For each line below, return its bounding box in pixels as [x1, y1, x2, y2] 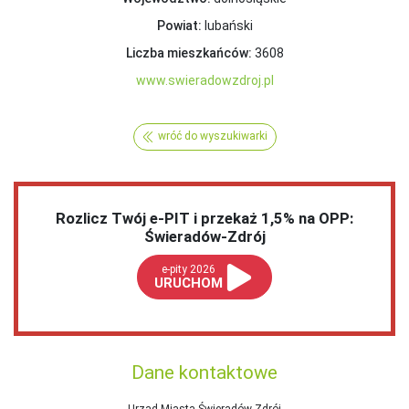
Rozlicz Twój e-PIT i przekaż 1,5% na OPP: [56, 209, 353, 228]
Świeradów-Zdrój [143, 227, 266, 246]
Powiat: [156, 17, 202, 33]
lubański [201, 17, 253, 33]
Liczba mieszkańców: [125, 45, 252, 60]
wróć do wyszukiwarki [157, 130, 267, 143]
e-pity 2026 [162, 263, 216, 277]
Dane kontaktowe [131, 362, 278, 384]
